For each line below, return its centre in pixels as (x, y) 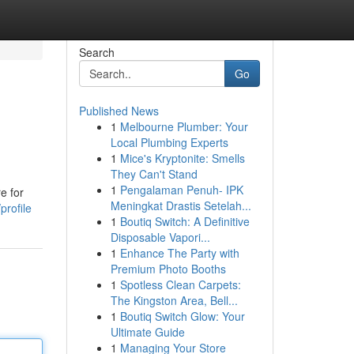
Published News (119, 111)
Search (96, 52)
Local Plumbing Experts (169, 142)
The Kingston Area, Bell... (174, 300)
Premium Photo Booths (168, 269)
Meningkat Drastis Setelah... (181, 205)
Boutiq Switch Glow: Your (182, 316)
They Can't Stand (154, 174)
